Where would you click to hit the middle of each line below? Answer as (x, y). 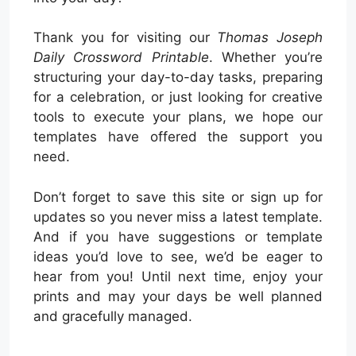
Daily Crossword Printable (121, 58)
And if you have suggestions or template (178, 236)
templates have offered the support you (178, 137)
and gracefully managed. (113, 316)
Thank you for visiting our (126, 38)
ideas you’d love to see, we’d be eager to (178, 256)
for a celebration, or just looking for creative (178, 97)
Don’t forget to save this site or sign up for (178, 197)
